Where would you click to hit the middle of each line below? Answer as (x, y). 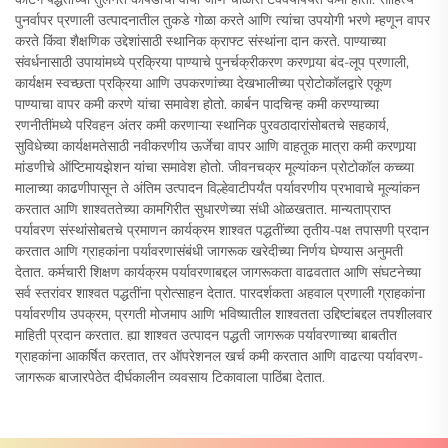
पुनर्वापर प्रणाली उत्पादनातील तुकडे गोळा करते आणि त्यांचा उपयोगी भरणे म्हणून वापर (222, 19)
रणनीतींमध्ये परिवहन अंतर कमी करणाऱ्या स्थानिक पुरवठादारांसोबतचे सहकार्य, (202, 124)
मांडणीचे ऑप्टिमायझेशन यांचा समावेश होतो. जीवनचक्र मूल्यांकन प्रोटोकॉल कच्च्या (214, 166)
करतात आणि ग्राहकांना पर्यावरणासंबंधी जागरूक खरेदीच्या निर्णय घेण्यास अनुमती (209, 250)
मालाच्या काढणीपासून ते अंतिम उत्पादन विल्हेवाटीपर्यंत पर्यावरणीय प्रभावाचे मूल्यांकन (217, 187)
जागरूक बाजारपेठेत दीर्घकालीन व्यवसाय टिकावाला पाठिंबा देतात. (170, 376)
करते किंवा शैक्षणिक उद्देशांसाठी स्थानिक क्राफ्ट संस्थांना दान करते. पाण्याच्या (200, 40)
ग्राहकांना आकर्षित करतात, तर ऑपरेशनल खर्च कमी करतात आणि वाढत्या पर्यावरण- (219, 355)
